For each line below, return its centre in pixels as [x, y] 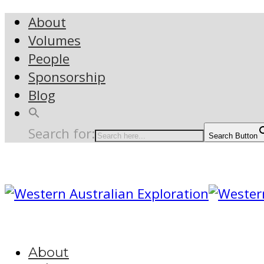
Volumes [55, 41]
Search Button [233, 136]
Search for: [62, 134]
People [49, 59]
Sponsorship [67, 77]
